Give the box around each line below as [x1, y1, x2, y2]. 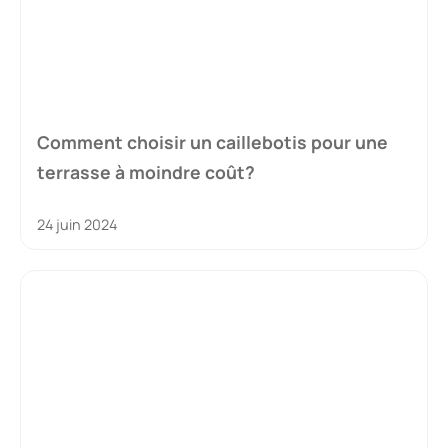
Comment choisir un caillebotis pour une [37, 130, 388, 155]
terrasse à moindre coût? [37, 160, 255, 185]
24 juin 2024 [37, 215, 117, 235]
